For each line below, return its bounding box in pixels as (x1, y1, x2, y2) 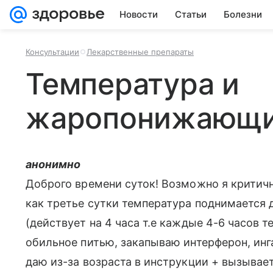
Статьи (175, 9, 207, 20)
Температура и (26, 66, 239, 102)
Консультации (26, 47, 79, 57)
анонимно (26, 158, 81, 171)
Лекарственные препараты (87, 47, 194, 57)
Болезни (224, 9, 262, 20)
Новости (119, 9, 158, 20)
